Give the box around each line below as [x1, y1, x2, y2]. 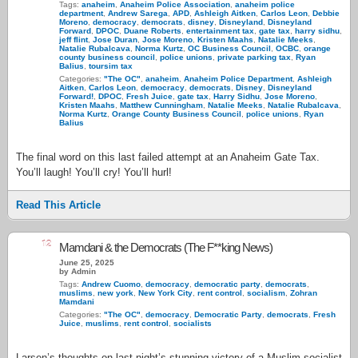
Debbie [312, 9, 340, 18]
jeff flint [59, 35, 88, 44]
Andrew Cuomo [82, 280, 141, 288]
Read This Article [16, 199, 101, 211]
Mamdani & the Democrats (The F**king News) [59, 241, 272, 254]
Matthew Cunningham [120, 101, 203, 109]
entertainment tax [186, 26, 254, 35]
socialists [173, 319, 212, 328]
